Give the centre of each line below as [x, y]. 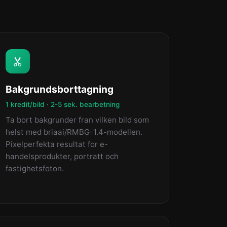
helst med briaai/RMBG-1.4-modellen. [74, 132]
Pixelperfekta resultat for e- [57, 144]
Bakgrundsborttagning [60, 89]
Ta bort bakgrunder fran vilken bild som [77, 120]
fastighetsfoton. [35, 168]
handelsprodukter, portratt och [62, 156]
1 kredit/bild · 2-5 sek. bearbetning [63, 104]
